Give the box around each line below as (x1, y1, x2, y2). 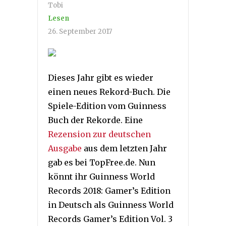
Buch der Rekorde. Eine (48, 115, 143, 125)
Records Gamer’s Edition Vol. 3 (48, 213, 173, 224)
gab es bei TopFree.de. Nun (48, 157, 155, 167)
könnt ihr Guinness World (48, 171, 155, 182)
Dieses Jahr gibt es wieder (48, 72, 153, 83)
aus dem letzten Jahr (82, 143, 167, 153)
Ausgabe (48, 143, 82, 153)
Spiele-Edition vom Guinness (48, 100, 166, 111)
